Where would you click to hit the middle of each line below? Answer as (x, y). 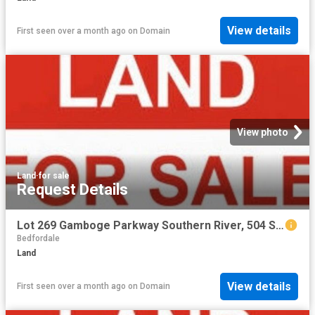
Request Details (72, 189)
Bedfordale (38, 239)
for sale (54, 175)
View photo (263, 132)
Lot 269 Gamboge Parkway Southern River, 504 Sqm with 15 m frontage (280, 225)
